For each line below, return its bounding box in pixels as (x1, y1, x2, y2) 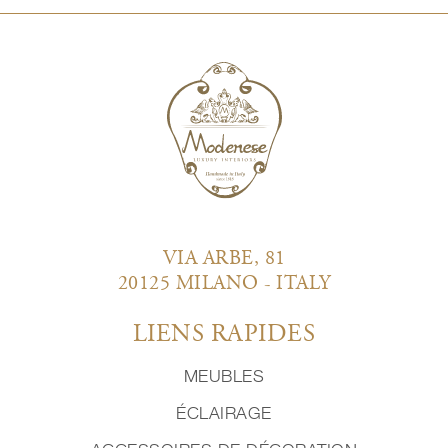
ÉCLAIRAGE (176, 403, 272, 424)
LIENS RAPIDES (132, 323, 316, 349)
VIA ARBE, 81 (162, 249, 286, 271)
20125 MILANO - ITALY (117, 274, 331, 296)
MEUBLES (183, 366, 265, 387)
